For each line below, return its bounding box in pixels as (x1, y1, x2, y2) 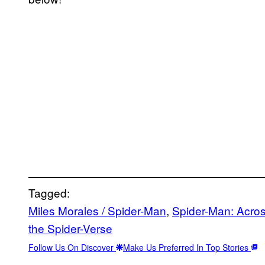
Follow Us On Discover (28, 241, 116, 253)
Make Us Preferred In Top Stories (123, 241, 251, 253)
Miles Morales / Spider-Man (28, 202, 166, 218)
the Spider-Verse (28, 219, 112, 236)
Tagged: (28, 184, 70, 201)
